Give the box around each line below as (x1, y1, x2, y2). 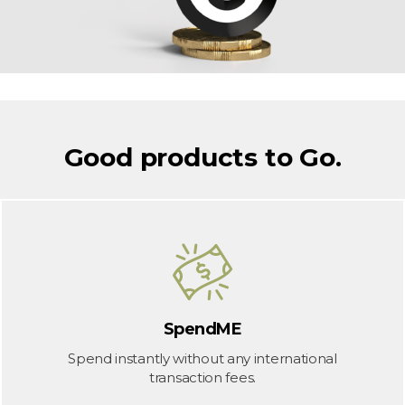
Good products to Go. (63, 142, 342, 173)
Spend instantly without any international (68, 350, 337, 367)
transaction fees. (149, 369, 256, 386)
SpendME (163, 319, 242, 339)
